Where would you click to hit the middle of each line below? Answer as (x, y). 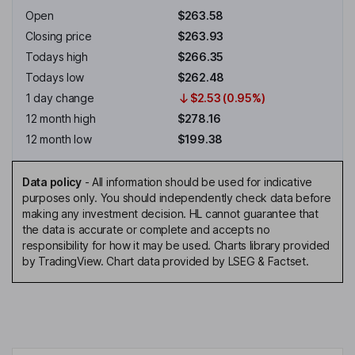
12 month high (61, 119)
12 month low (59, 139)
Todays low (55, 78)
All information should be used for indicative (202, 182)
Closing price (59, 36)
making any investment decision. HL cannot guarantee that (170, 214)
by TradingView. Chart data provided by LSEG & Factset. (166, 261)
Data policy (52, 182)
